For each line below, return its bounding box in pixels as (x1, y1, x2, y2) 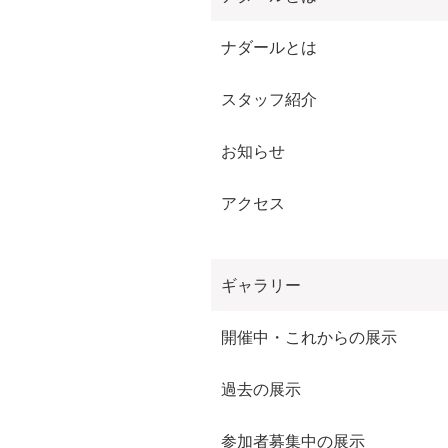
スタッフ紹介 (221, 89, 318, 110)
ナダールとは (221, 37, 318, 58)
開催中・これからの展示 (221, 327, 398, 348)
